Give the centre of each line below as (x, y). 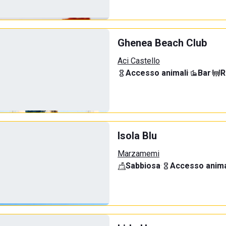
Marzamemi (138, 154)
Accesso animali (157, 73)
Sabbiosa (143, 166)
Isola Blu (137, 136)
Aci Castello (139, 61)
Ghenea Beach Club (162, 43)
